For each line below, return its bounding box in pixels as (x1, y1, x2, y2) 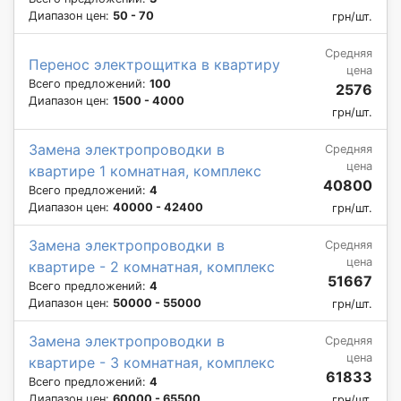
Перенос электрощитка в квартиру (29, 55, 280, 73)
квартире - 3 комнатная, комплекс (29, 353, 275, 371)
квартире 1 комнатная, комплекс (29, 161, 261, 180)
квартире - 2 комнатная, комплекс (29, 257, 275, 276)
